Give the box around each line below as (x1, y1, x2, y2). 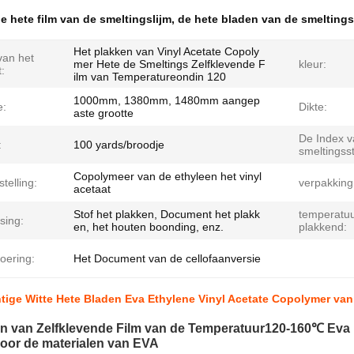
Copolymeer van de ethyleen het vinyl (73, 170, 262, 183)
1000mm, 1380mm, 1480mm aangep (73, 94, 260, 107)
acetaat (73, 183, 111, 195)
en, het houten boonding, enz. (73, 220, 224, 233)
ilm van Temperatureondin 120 (73, 70, 226, 83)
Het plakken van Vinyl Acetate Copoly (73, 45, 259, 58)
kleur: (299, 58, 326, 70)
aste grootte (73, 107, 134, 119)
